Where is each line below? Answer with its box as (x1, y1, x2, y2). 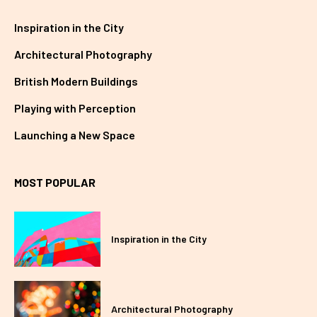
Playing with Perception (14, 100, 136, 115)
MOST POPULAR (14, 175, 96, 189)
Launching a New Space (14, 127, 135, 142)
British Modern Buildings (14, 74, 138, 88)
